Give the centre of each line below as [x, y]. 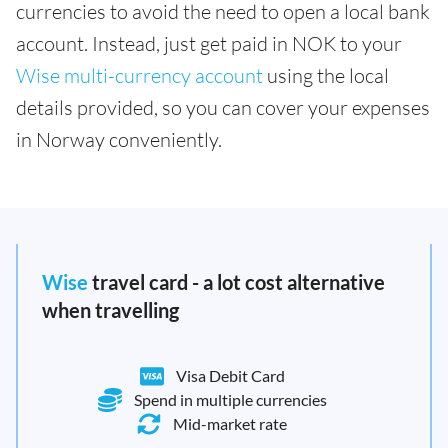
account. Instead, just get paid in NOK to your [209, 44]
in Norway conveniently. [119, 140]
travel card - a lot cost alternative [236, 282]
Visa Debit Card [230, 376]
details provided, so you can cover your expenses [223, 108]
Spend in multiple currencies [230, 400]
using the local [326, 76]
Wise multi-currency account [139, 76]
